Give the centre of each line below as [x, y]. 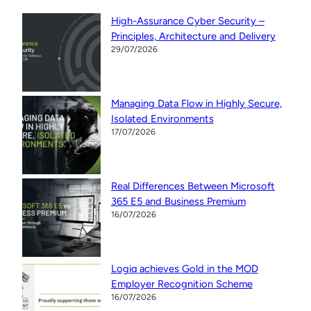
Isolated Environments [162, 119]
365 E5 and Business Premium [178, 202]
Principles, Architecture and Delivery [193, 36]
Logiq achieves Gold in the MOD [184, 269]
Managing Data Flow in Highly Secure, [196, 104]
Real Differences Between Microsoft [193, 186]
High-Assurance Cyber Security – [187, 21]
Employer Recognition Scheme [182, 284]
